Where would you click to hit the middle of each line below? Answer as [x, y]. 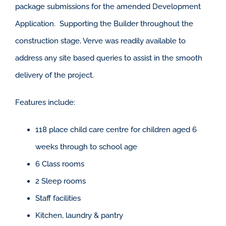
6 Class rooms [60, 164]
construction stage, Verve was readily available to [100, 41]
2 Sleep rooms [60, 181]
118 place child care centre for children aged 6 [116, 130]
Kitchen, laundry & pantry [79, 216]
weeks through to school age [86, 147]
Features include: [45, 103]
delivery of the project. [54, 75]
